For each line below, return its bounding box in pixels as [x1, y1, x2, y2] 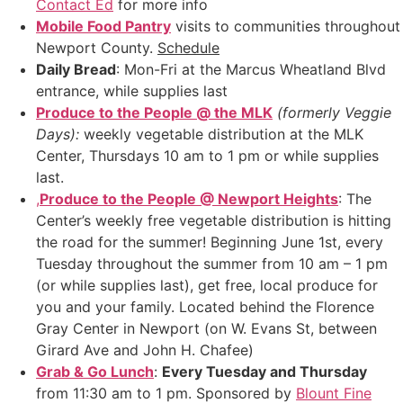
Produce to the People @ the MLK [36, 103, 273, 122]
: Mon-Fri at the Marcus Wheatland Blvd [116, 60, 386, 79]
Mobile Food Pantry [36, 17, 171, 36]
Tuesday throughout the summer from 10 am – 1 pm [36, 255, 388, 273]
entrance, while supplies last [36, 82, 228, 101]
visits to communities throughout [171, 17, 400, 36]
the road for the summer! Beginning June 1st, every [36, 233, 383, 252]
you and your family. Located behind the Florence [36, 298, 374, 317]
